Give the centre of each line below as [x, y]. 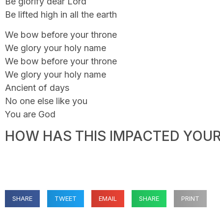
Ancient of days [37, 88]
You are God [30, 114]
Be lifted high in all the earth [61, 14]
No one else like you [46, 101]
